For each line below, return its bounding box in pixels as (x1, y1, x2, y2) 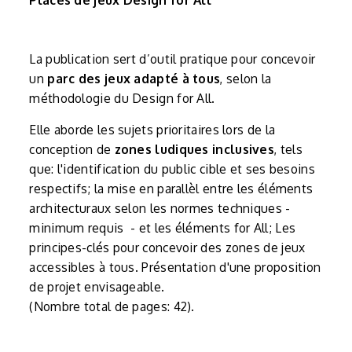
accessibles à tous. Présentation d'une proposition (29, 259, 321, 276)
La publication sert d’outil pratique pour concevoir (29, 51, 316, 68)
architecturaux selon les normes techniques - (29, 200, 291, 217)
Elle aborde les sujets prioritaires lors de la (29, 122, 276, 138)
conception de (29, 141, 115, 158)
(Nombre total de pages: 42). (29, 299, 195, 315)
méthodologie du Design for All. (29, 90, 215, 107)
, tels (274, 141, 302, 158)
